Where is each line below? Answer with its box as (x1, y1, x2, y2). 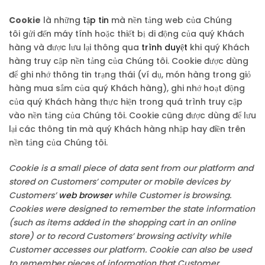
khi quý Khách (188, 41, 250, 53)
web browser (59, 189, 112, 201)
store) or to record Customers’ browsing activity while (9, 230, 231, 242)
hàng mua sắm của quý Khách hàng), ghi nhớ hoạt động (9, 82, 245, 94)
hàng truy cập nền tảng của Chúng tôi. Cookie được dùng (9, 55, 248, 67)
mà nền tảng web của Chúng (109, 14, 232, 26)
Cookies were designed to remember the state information (9, 203, 255, 215)
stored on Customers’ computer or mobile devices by (9, 176, 230, 188)
